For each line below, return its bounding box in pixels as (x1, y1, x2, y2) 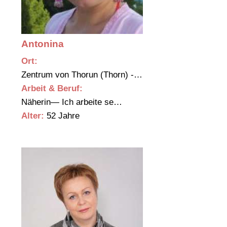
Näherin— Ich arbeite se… (21, 97, 125, 107)
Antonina (21, 39, 64, 50)
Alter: (21, 111, 44, 121)
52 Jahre (44, 111, 80, 121)
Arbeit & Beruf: (21, 84, 83, 94)
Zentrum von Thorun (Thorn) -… (21, 70, 145, 80)
